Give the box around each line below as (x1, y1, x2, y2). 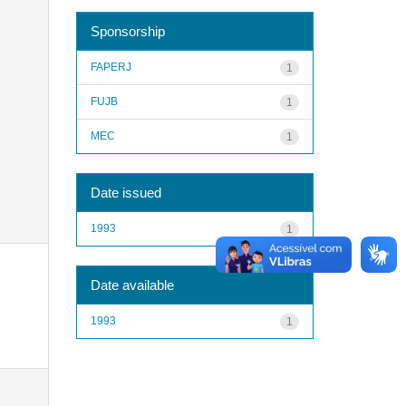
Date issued (90, 184, 161, 200)
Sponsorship (90, 23, 165, 39)
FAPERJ (90, 60, 131, 73)
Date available (90, 276, 174, 293)
